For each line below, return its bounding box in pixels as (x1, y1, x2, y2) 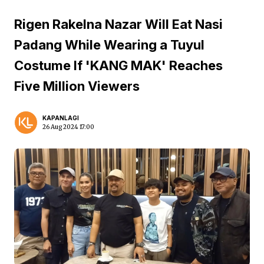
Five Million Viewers (14, 78, 140, 94)
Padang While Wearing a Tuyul (14, 37, 204, 52)
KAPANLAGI (42, 114, 79, 121)
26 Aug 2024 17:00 (42, 123, 94, 131)
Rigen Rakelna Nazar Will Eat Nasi (14, 16, 223, 32)
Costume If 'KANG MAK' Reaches (14, 58, 223, 73)
